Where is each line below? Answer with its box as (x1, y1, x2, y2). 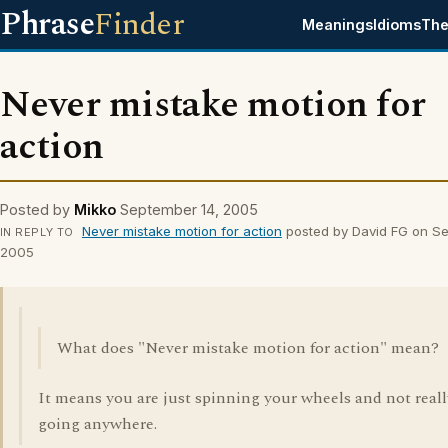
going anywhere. (38, 412, 157, 436)
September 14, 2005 (120, 201, 258, 218)
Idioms (373, 16, 422, 33)
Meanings (302, 16, 374, 33)
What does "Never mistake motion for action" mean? (57, 336, 439, 360)
